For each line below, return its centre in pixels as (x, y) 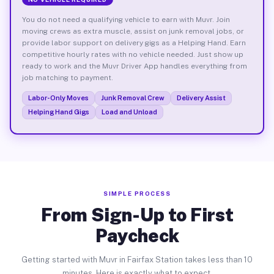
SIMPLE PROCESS (137, 193)
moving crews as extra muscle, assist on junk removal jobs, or (133, 31)
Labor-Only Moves (58, 98)
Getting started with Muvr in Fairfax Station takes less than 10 (137, 260)
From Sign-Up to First (137, 215)
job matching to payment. (67, 77)
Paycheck (137, 235)
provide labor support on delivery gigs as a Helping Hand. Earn (134, 43)
